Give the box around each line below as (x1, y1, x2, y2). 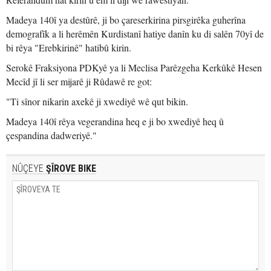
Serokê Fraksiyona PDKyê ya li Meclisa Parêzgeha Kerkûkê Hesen (6, 61, 262, 74)
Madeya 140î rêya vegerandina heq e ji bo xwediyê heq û (6, 115, 224, 128)
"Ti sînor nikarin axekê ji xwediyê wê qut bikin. (6, 95, 188, 108)
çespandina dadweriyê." (6, 129, 97, 142)
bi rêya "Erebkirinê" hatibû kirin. (6, 41, 131, 54)
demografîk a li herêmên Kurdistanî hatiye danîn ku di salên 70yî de (6, 27, 264, 40)
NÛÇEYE (12, 163, 44, 174)
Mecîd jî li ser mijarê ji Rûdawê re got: (6, 75, 152, 88)
